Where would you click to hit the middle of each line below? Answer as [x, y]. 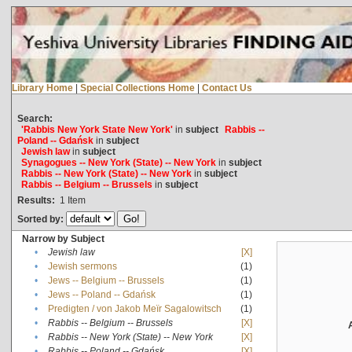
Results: [36, 200]
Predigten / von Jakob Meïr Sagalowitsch [134, 308]
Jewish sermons [82, 266]
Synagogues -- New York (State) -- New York [118, 162]
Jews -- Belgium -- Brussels [106, 280]
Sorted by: [41, 219]
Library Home [42, 88]
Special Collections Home [137, 88]
